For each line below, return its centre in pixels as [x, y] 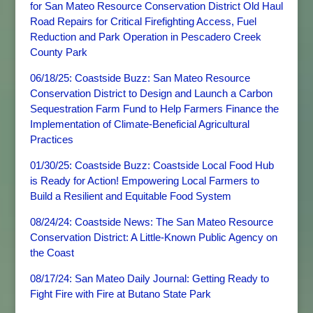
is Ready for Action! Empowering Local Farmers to [144, 181]
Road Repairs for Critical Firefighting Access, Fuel [143, 21]
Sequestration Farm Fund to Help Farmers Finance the [154, 109]
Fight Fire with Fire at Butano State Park [120, 294]
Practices [51, 139]
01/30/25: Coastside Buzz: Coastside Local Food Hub [152, 165]
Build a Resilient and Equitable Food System [130, 196]
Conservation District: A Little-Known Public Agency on [153, 237]
